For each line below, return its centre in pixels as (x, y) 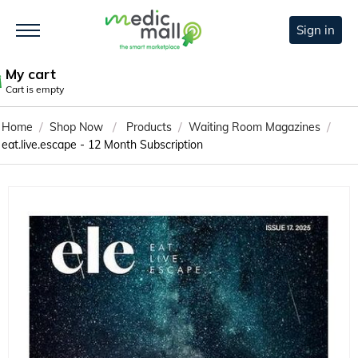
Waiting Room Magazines (255, 127)
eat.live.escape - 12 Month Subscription (102, 145)
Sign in (316, 30)
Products (149, 127)
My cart (31, 74)
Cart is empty (35, 89)
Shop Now (76, 127)
